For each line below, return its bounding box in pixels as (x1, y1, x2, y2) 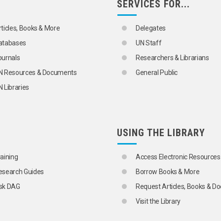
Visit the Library (136, 197, 181, 206)
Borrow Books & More (136, 168, 200, 176)
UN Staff (136, 39, 162, 47)
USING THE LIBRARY (116, 127, 206, 139)
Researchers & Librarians (136, 54, 209, 62)
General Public (136, 69, 178, 77)
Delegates (136, 24, 166, 33)
